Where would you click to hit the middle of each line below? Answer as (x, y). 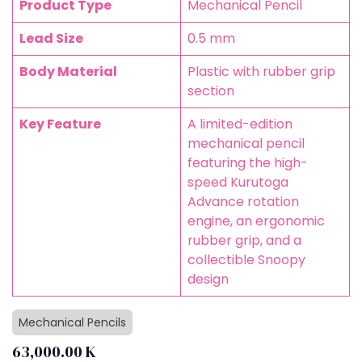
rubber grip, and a (244, 241)
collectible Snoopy (246, 260)
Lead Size (51, 39)
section (211, 91)
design (208, 280)
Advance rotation (243, 202)
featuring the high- (248, 163)
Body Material (68, 72)
